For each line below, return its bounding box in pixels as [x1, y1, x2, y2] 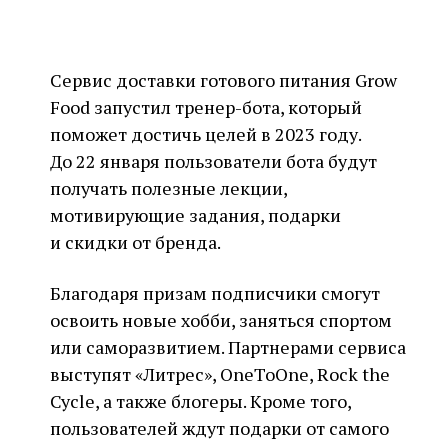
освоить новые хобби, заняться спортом [50, 308, 392, 332]
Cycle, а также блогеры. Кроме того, [50, 389, 351, 413]
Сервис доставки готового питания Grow [50, 68, 397, 92]
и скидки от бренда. [50, 230, 221, 254]
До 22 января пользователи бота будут [50, 149, 377, 173]
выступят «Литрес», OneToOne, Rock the [50, 362, 390, 386]
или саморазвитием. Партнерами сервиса [50, 335, 406, 359]
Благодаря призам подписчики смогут [50, 281, 380, 305]
